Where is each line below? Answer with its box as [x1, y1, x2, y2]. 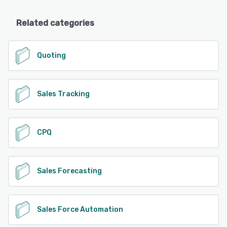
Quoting [37, 51, 66, 60]
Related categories [16, 18, 94, 28]
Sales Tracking [37, 89, 90, 98]
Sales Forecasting [37, 166, 102, 175]
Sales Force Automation [37, 205, 123, 214]
